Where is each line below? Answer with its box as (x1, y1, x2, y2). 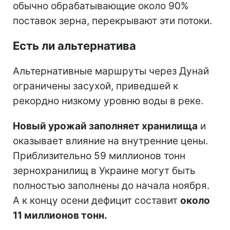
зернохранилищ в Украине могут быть (13, 164, 196, 177)
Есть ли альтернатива (13, 39, 136, 52)
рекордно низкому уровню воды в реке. (13, 94, 203, 107)
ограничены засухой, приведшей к (13, 80, 178, 92)
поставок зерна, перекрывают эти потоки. (13, 14, 212, 27)
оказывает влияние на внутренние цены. (13, 135, 208, 147)
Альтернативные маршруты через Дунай (13, 65, 209, 77)
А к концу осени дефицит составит (13, 194, 180, 206)
